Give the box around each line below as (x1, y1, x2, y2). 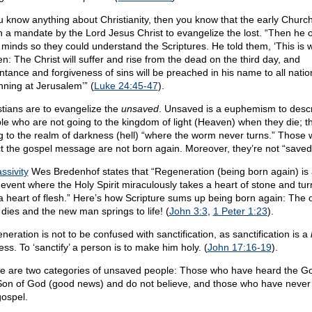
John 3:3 (169, 205, 208, 217)
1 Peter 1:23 (212, 205, 267, 217)
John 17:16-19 (207, 242, 272, 253)
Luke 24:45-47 (93, 80, 158, 91)
